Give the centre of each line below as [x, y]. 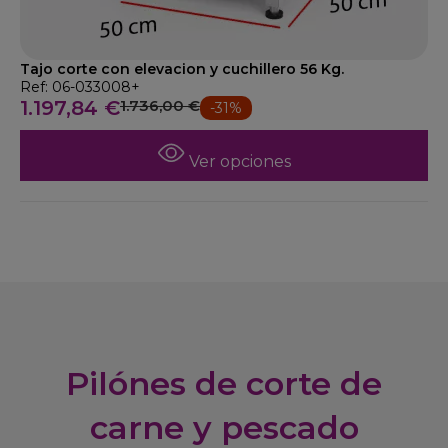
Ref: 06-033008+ [80, 87]
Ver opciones [237, 161]
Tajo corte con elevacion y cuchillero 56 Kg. [182, 69]
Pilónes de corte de [224, 383]
